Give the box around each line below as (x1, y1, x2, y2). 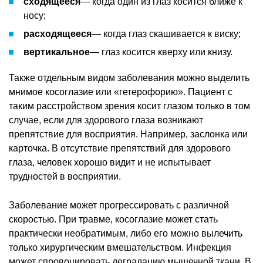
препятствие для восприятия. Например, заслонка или (9, 129, 248, 139)
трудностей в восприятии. (9, 171, 121, 181)
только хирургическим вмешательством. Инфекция (9, 242, 231, 252)
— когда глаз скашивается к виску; (92, 28, 241, 39)
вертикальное (23, 46, 90, 57)
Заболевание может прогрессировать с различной (9, 200, 229, 210)
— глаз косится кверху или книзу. (90, 46, 232, 57)
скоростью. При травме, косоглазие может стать (9, 214, 218, 224)
